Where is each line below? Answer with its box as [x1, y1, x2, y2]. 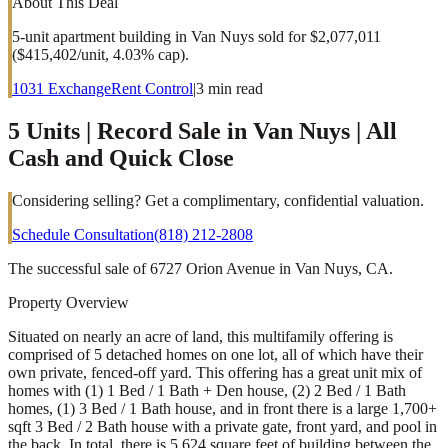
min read [204, 79, 263, 97]
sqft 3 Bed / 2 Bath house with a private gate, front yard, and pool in [8, 417, 437, 435]
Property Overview [8, 293, 129, 311]
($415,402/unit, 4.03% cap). [12, 45, 189, 63]
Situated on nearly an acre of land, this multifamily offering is [8, 327, 393, 345]
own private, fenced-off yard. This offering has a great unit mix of [8, 363, 422, 381]
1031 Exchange [12, 79, 111, 97]
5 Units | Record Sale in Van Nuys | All [8, 117, 397, 144]
